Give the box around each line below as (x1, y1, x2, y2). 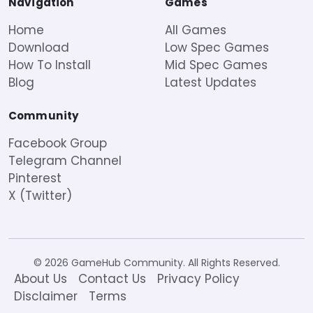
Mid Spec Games (165, 57, 268, 74)
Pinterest (8, 170, 61, 187)
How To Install (8, 57, 91, 74)
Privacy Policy (157, 270, 240, 288)
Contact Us (78, 270, 146, 288)
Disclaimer (14, 288, 78, 305)
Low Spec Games (165, 39, 269, 57)
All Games (165, 22, 226, 39)
